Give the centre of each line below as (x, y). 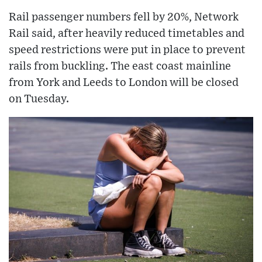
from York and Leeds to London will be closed (124, 83)
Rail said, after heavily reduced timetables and (127, 34)
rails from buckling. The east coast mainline (120, 67)
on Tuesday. (39, 99)
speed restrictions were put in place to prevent (127, 50)
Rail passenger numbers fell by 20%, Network (124, 18)
